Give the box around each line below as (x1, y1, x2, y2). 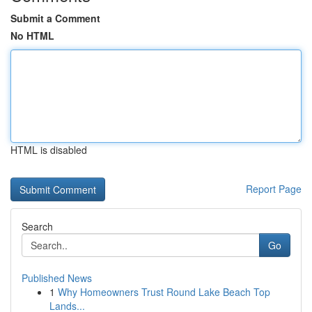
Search (22, 219, 53, 233)
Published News (22, 271, 92, 285)
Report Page (246, 182, 302, 196)
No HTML (10, 29, 54, 42)
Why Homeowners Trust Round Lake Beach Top (58, 285, 270, 299)
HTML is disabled (10, 143, 87, 157)
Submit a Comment (10, 11, 100, 25)
